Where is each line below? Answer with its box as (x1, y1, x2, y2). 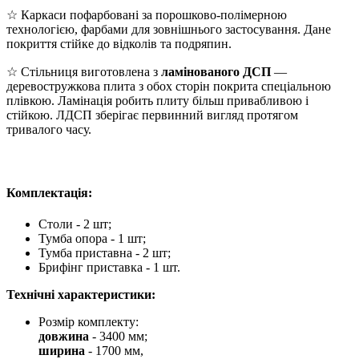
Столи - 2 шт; (38, 217, 111, 232)
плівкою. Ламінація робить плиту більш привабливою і (6, 93, 309, 107)
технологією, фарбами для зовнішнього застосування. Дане (6, 22, 331, 36)
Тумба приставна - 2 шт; (38, 246, 171, 260)
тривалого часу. (6, 122, 91, 136)
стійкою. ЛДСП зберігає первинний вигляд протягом (6, 107, 298, 122)
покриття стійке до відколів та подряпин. (6, 36, 232, 50)
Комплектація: (6, 185, 92, 200)
